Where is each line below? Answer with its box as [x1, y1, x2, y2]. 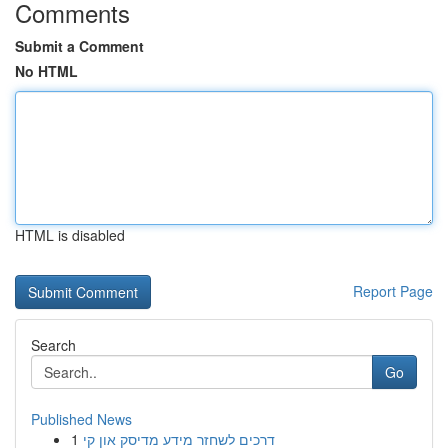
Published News [31, 409, 132, 429]
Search [31, 335, 76, 355]
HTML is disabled [15, 225, 125, 245]
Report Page [353, 281, 433, 301]
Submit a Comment [15, 36, 144, 56]
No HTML [15, 61, 78, 81]
